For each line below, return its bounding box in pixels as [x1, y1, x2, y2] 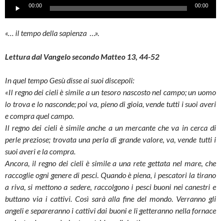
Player [4, 11, 26, 20]
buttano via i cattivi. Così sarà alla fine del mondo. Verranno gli [5, 194, 216, 203]
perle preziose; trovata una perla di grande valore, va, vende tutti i [5, 135, 216, 144]
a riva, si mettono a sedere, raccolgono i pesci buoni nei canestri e [5, 182, 216, 191]
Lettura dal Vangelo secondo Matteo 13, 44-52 [5, 52, 159, 61]
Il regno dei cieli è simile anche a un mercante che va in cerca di [5, 123, 216, 132]
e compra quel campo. [5, 111, 74, 120]
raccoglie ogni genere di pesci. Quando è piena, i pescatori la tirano [5, 170, 216, 180]
